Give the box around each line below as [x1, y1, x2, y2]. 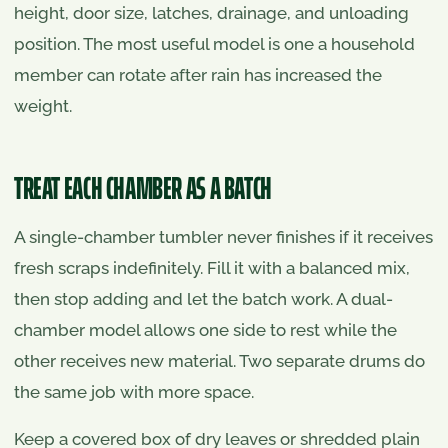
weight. [14, 95, 72, 116]
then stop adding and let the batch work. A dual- [14, 288, 393, 309]
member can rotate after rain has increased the [14, 64, 382, 85]
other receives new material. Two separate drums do [14, 350, 425, 371]
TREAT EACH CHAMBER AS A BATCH [14, 162, 272, 213]
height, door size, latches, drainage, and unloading [14, 2, 409, 23]
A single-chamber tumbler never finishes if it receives [14, 226, 433, 247]
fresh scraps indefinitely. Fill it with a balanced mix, [14, 257, 410, 278]
